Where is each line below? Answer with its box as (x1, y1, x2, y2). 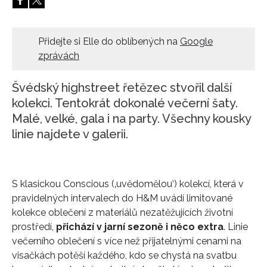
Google (180, 35, 213, 47)
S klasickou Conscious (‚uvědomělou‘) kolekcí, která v (12, 178, 244, 190)
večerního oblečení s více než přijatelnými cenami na (12, 235, 241, 247)
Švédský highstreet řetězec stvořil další (12, 80, 232, 95)
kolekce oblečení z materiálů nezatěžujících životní (12, 206, 233, 218)
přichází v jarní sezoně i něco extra (56, 221, 223, 232)
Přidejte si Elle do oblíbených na (38, 35, 180, 47)
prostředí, (12, 221, 56, 232)
